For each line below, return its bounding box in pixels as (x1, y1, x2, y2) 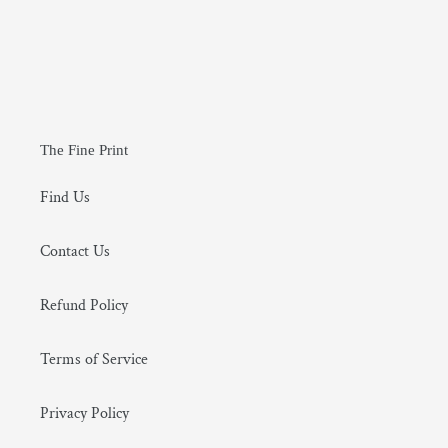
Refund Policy (40, 295, 128, 317)
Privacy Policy (40, 403, 129, 425)
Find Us (40, 187, 90, 209)
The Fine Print (40, 141, 128, 158)
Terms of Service (40, 349, 148, 371)
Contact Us (40, 241, 110, 263)
